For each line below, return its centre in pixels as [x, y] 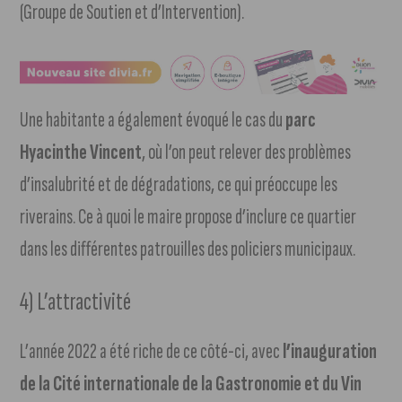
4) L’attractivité [76, 301]
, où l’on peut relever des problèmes [247, 152]
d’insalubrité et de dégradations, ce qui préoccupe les [179, 184]
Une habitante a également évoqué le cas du [153, 119]
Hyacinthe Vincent [81, 152]
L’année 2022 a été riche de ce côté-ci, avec [152, 351]
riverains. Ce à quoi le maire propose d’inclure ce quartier [188, 216]
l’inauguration [330, 351]
